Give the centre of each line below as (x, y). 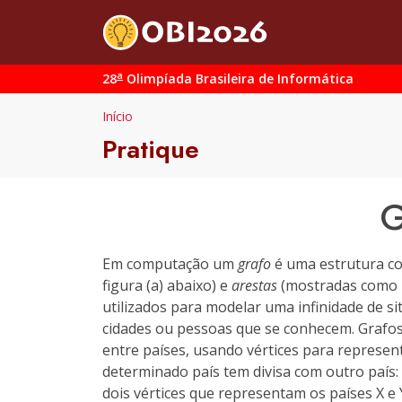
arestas (254, 285)
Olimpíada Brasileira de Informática (238, 79)
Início (118, 116)
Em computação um (170, 264)
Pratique (151, 149)
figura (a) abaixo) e (167, 285)
